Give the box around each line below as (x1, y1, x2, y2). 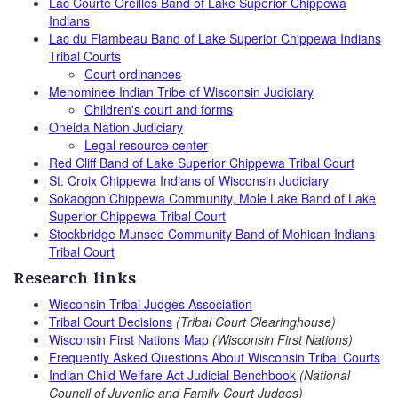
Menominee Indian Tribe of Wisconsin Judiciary (49, 83, 314, 100)
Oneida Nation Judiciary (49, 118, 183, 136)
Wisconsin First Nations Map (49, 330, 209, 348)
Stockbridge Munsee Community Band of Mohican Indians (49, 225, 375, 243)
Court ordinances (84, 65, 181, 83)
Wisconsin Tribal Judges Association (49, 295, 252, 313)
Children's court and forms (84, 100, 233, 118)
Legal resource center (84, 136, 208, 154)
